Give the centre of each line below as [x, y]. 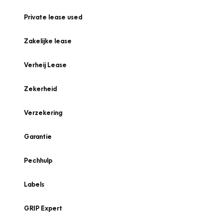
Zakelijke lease [48, 41]
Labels [34, 184]
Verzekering [43, 112]
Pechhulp [38, 160]
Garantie [38, 136]
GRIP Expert [43, 208]
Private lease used [53, 17]
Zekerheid [40, 89]
